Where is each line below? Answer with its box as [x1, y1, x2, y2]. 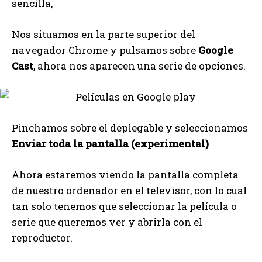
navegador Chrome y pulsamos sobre [12, 43, 198, 57]
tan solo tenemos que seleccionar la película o [12, 199, 237, 213]
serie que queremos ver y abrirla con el [12, 215, 202, 229]
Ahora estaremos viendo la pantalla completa [12, 168, 239, 182]
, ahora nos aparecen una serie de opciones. [33, 59, 246, 73]
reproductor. [12, 231, 73, 245]
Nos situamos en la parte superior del [12, 27, 195, 42]
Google [198, 43, 233, 57]
